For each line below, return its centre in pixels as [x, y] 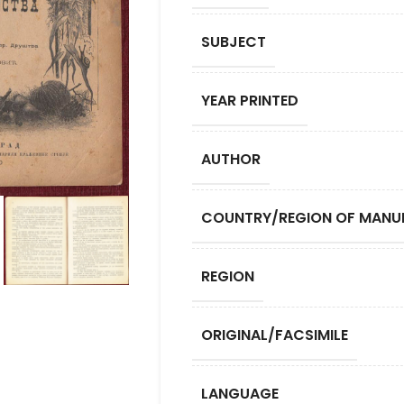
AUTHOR [230, 159]
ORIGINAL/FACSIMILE [274, 335]
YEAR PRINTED [249, 101]
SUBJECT [233, 42]
